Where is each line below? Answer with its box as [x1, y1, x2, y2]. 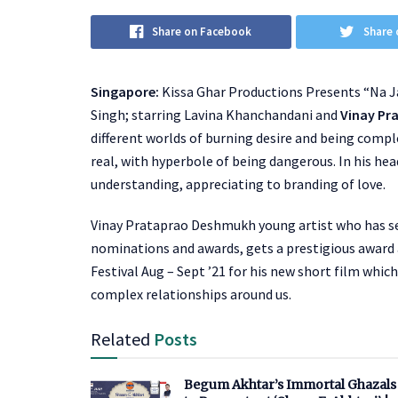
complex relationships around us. [91, 284, 291, 303]
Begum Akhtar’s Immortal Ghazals [184, 376, 396, 393]
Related [91, 327, 150, 350]
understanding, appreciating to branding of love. [91, 174, 386, 193]
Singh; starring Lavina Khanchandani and [91, 105, 340, 123]
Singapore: [91, 82, 159, 100]
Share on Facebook [152, 23, 252, 39]
